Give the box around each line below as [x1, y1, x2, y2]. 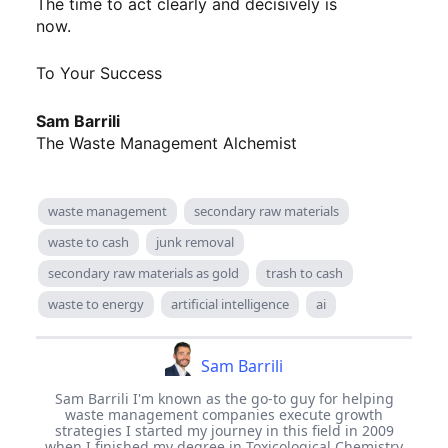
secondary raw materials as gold [48, 263, 239, 282]
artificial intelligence [171, 294, 289, 313]
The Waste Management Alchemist [36, 132, 297, 153]
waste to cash [48, 232, 129, 251]
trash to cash [266, 263, 343, 282]
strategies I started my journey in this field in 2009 [54, 420, 394, 440]
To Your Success [36, 63, 162, 84]
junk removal [156, 232, 234, 251]
